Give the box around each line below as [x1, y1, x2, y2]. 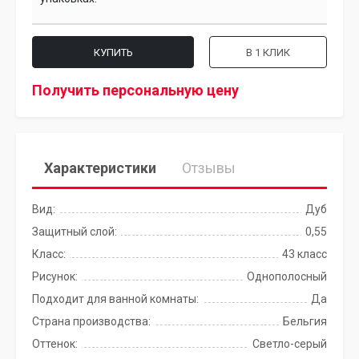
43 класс [282, 248, 327, 260]
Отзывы [182, 159, 236, 176]
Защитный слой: [32, 225, 117, 238]
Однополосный [247, 270, 327, 283]
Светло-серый [252, 337, 327, 350]
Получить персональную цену [32, 82, 239, 99]
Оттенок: [32, 337, 78, 350]
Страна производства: [32, 315, 151, 328]
